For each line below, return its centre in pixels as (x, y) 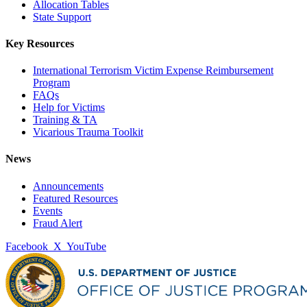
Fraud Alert (58, 223)
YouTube (86, 246)
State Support (62, 16)
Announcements (68, 186)
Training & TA (65, 120)
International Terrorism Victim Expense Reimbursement (153, 71)
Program (51, 83)
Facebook (27, 246)
